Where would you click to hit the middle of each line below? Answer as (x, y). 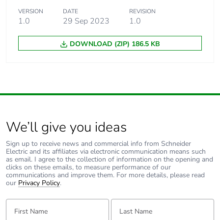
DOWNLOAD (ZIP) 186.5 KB (115, 44)
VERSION (31, 12)
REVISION (142, 12)
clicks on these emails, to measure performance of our (88, 167)
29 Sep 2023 (86, 21)
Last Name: (125, 203)
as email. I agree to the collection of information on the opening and (110, 160)
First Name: (20, 203)
